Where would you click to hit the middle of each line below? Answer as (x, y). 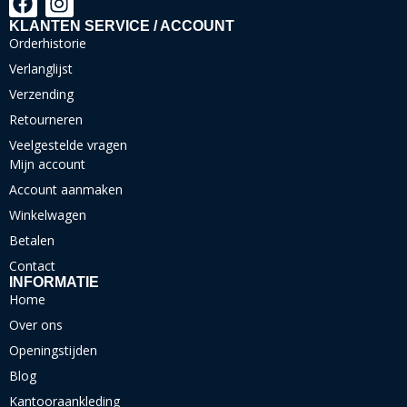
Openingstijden (53, 350)
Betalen (32, 240)
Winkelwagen (48, 214)
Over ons (36, 324)
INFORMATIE (54, 282)
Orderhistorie (48, 43)
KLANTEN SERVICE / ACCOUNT (122, 25)
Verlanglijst (41, 68)
